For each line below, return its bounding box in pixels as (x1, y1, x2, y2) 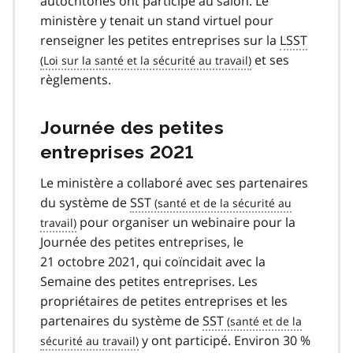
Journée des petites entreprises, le (40, 232, 243, 251)
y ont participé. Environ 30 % (139, 331, 310, 349)
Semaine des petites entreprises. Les (40, 272, 258, 290)
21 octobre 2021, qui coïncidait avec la (40, 252, 266, 270)
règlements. (40, 70, 111, 88)
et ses (251, 50, 289, 69)
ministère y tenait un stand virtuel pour (40, 11, 273, 29)
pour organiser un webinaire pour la (76, 213, 295, 231)
